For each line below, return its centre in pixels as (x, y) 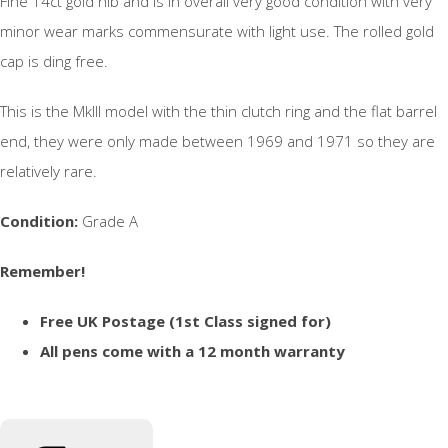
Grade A (108, 221)
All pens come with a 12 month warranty (192, 351)
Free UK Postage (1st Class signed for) (185, 321)
